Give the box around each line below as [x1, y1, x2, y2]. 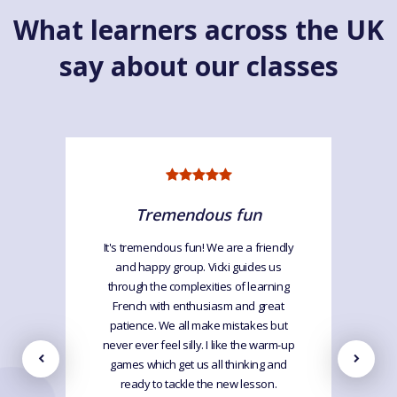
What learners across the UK [13, 12, 384, 49]
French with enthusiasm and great [113, 298, 284, 315]
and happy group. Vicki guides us [115, 259, 282, 276]
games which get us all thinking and [109, 356, 287, 373]
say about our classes [58, 48, 339, 85]
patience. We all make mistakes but [109, 317, 288, 334]
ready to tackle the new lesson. [120, 376, 277, 393]
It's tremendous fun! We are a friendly [103, 239, 294, 256]
